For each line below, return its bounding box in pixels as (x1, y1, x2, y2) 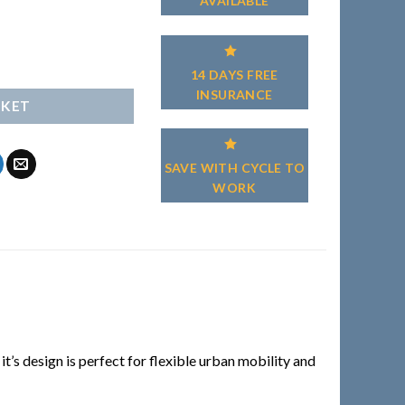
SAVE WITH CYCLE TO (164, 160, 306, 176)
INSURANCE (195, 86, 273, 102)
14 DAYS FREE (190, 66, 278, 82)
